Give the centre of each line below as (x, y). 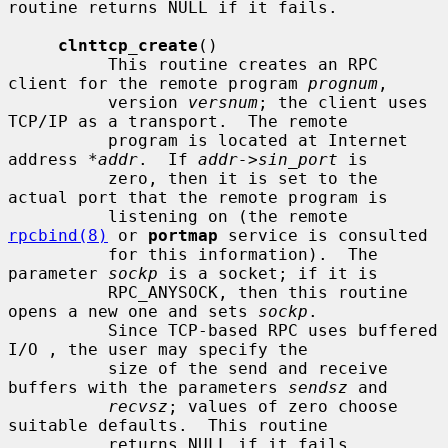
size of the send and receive (58, 368)
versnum (223, 102)
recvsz (138, 406)
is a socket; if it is (268, 273)
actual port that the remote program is (198, 197)
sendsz (318, 387)
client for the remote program (158, 83)
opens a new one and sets (133, 311)
